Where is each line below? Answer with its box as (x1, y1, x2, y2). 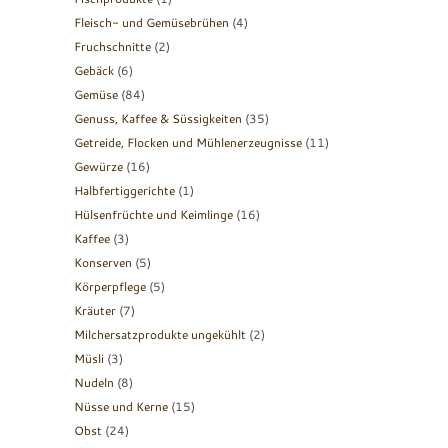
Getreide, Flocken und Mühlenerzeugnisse (74, 133, 302, 151)
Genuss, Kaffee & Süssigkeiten (74, 109, 242, 127)
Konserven (74, 253, 132, 271)
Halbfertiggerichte (74, 181, 175, 199)
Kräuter (74, 301, 116, 319)
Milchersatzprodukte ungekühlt (74, 325, 246, 343)
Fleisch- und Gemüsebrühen (74, 13, 229, 31)
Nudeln (74, 373, 114, 391)
